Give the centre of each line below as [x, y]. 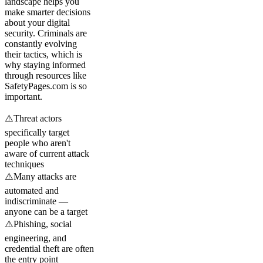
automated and [32, 190]
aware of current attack [47, 153]
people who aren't [38, 143]
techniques [24, 164]
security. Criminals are [46, 33]
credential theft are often [49, 248]
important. [23, 96]
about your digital [37, 22]
